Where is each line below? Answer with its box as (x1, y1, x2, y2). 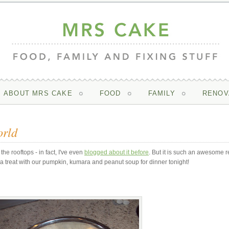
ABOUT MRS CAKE (3, 89, 73, 97)
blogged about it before (84, 149, 149, 156)
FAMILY (148, 89, 175, 97)
